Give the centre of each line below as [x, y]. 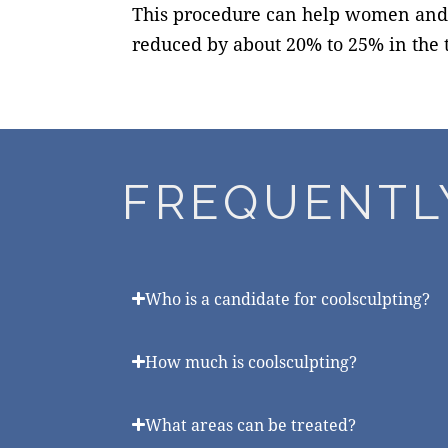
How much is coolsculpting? [251, 361]
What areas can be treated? [251, 424]
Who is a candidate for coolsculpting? [288, 298]
